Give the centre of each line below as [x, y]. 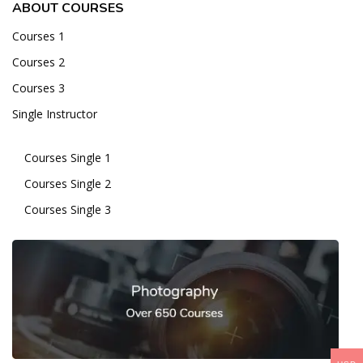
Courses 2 [38, 62]
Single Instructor [55, 113]
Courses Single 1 [68, 157]
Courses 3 [38, 88]
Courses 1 [38, 36]
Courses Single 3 [68, 209]
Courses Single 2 [68, 183]
